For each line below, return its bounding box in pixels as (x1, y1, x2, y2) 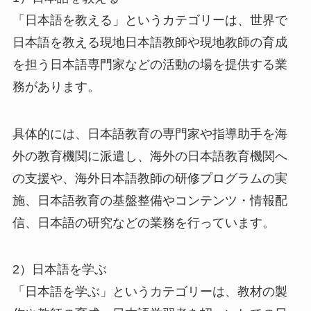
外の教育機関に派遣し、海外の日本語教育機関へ (12, 149, 287, 163)
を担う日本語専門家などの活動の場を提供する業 (12, 57, 287, 72)
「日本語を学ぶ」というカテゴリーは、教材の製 (12, 285, 287, 299)
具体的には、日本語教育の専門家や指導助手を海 (12, 126, 287, 141)
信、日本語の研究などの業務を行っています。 (12, 215, 275, 230)
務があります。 (12, 79, 100, 94)
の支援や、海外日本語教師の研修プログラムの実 (12, 171, 287, 185)
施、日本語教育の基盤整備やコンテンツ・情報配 (12, 193, 287, 208)
